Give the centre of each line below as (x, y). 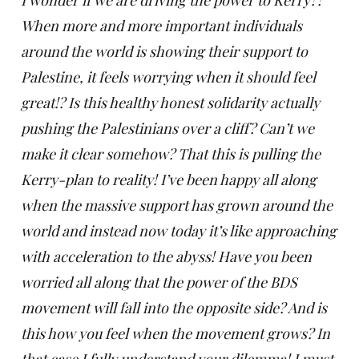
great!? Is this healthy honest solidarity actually (170, 103)
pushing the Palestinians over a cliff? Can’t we (167, 128)
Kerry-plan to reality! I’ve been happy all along (169, 179)
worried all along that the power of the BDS (159, 282)
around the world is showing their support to (164, 51)
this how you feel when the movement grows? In (175, 333)
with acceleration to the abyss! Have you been (166, 256)
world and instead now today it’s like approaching (179, 231)
